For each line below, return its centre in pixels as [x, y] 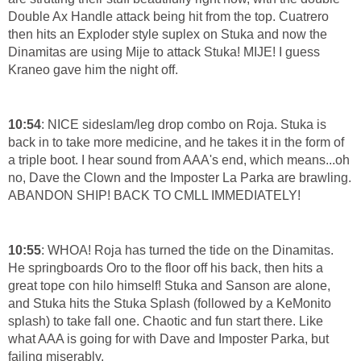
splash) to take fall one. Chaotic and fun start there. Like [166, 321]
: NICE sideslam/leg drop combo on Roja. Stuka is [184, 124]
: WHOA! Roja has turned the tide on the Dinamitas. [187, 250]
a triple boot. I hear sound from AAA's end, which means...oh [179, 160]
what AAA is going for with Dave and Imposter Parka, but [168, 338]
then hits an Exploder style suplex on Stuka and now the [168, 34]
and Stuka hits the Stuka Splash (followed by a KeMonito [170, 303]
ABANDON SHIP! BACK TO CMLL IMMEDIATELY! [154, 195]
